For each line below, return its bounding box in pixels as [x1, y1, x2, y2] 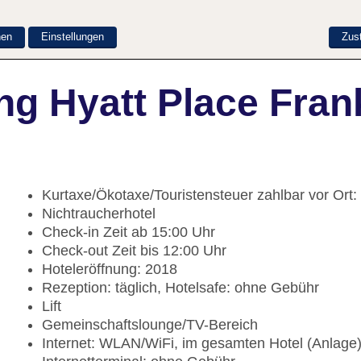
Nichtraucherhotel [42, 205, 156, 222]
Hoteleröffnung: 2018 [42, 261, 177, 278]
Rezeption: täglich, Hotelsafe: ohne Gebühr [42, 280, 319, 297]
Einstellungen [41, 30, 104, 43]
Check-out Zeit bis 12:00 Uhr [42, 243, 226, 259]
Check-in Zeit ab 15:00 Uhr [42, 224, 215, 241]
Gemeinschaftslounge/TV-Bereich [42, 317, 258, 334]
